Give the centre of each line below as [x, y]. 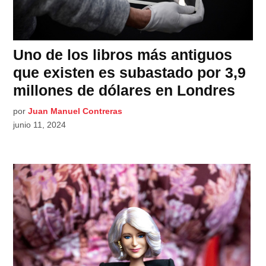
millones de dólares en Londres [124, 91]
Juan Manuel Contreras [75, 111]
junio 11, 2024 [40, 125]
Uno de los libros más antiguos [123, 55]
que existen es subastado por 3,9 [130, 73]
